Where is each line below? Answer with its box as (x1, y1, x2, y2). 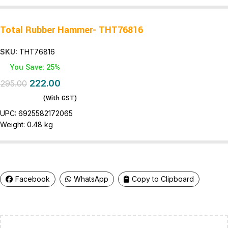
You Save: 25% (10, 62, 60, 73)
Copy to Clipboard (132, 174, 194, 183)
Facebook (15, 174, 50, 183)
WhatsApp (74, 174, 108, 183)
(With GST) (43, 93, 77, 103)
